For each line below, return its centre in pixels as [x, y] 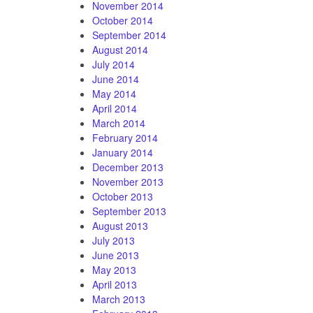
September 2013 [129, 211]
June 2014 [116, 79]
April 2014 [115, 108]
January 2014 [123, 152]
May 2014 [114, 93]
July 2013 [114, 240]
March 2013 [119, 299]
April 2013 [115, 284]
